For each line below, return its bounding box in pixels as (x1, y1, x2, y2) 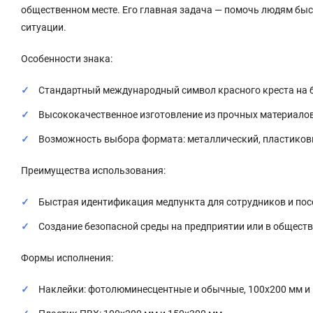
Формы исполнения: (21, 252, 113, 263)
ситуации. (21, 21, 66, 33)
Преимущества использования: (21, 164, 166, 176)
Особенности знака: (21, 52, 112, 64)
